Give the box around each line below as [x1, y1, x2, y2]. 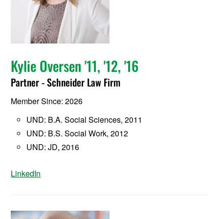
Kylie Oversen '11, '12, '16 [11, 56, 139, 76]
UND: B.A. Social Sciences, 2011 [26, 114, 143, 126]
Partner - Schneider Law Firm [11, 75, 121, 90]
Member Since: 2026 [11, 95, 83, 107]
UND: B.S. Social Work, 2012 [26, 128, 129, 139]
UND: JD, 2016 [26, 141, 80, 153]
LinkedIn [11, 168, 41, 179]
